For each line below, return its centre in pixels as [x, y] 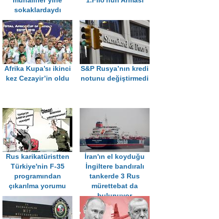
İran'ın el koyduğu [115, 157]
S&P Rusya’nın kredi [115, 69]
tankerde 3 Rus [115, 176]
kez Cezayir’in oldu [37, 79]
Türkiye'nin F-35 [37, 167]
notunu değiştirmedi [115, 79]
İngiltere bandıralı [115, 167]
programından [37, 176]
